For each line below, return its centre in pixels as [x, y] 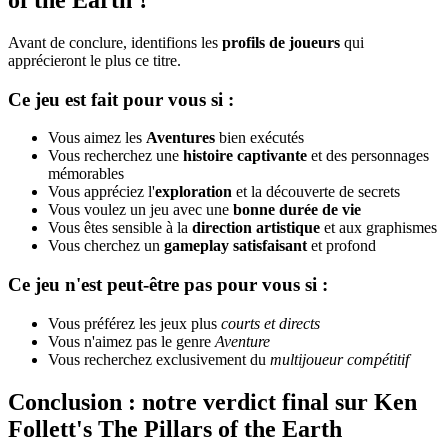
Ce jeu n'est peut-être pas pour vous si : [168, 285]
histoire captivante [245, 156]
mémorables [86, 174]
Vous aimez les [97, 138]
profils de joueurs [281, 42]
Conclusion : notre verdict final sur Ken [212, 401]
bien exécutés [259, 138]
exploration [193, 192]
